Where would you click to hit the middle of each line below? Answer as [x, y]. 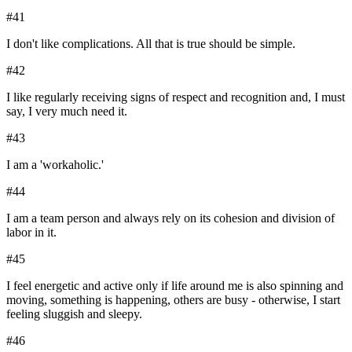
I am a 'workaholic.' [55, 165]
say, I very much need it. [67, 112]
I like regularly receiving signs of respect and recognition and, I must [176, 97]
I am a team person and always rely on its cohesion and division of [170, 218]
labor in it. [31, 233]
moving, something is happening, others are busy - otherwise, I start [173, 300]
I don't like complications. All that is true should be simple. [151, 44]
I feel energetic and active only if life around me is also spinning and [175, 286]
